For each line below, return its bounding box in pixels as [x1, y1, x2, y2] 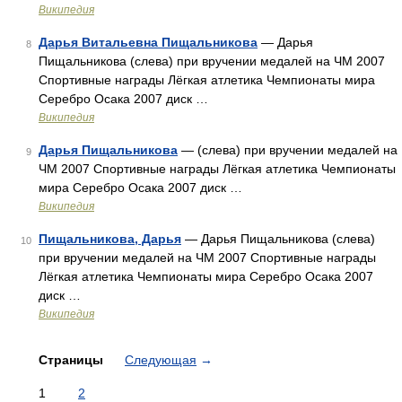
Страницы [39, 353, 107, 367]
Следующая [125, 353, 197, 367]
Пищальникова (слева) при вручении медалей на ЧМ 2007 [39, 54, 385, 68]
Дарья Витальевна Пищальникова [39, 35, 258, 49]
